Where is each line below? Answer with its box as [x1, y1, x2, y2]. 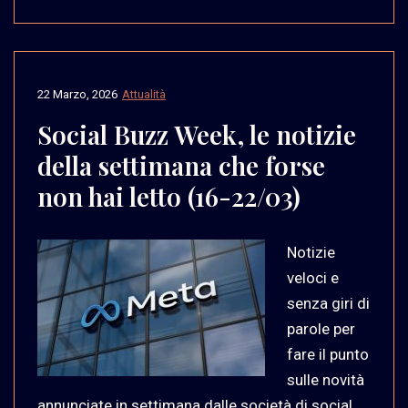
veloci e [287, 268, 339, 287]
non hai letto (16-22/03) [37, 178, 301, 213]
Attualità [122, 87, 166, 101]
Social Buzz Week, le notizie [37, 117, 356, 151]
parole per [287, 319, 355, 338]
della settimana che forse [37, 148, 325, 182]
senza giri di [287, 293, 370, 312]
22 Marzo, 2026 [37, 87, 117, 101]
